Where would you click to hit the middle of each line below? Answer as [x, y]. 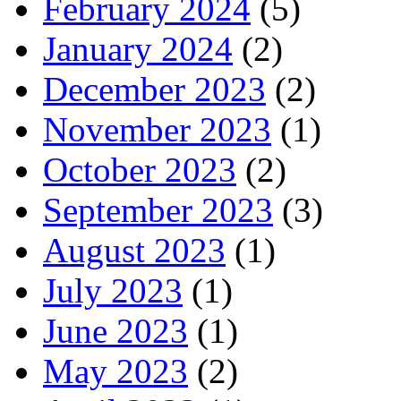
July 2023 [113, 290]
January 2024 [138, 48]
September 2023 [158, 209]
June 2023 [115, 330]
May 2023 [115, 371]
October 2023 [140, 169]
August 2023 [134, 250]
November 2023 [157, 129]
